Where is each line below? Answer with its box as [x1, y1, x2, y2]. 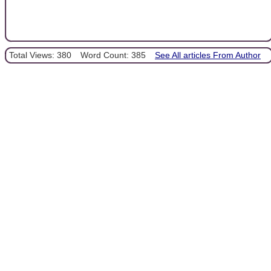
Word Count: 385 [80, 50, 146, 60]
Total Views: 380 [9, 50, 71, 60]
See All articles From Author [155, 50, 261, 60]
